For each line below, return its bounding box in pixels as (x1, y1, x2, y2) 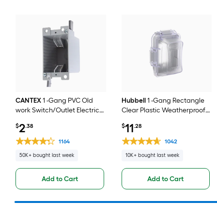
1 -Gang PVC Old (43, 96, 93, 105)
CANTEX (15, 96, 41, 105)
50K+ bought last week (19, 152, 74, 158)
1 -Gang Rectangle (147, 96, 204, 105)
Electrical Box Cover (121, 116, 183, 124)
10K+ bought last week (125, 152, 179, 158)
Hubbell (121, 96, 146, 105)
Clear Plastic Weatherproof (121, 106, 205, 114)
